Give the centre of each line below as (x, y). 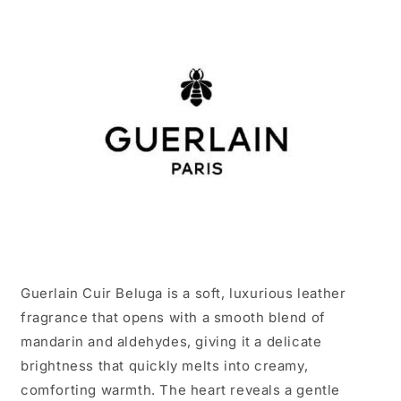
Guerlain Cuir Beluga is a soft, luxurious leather (183, 294)
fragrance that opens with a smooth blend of (173, 318)
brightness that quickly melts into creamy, (165, 366)
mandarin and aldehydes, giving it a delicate (171, 342)
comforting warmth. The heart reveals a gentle (181, 390)
